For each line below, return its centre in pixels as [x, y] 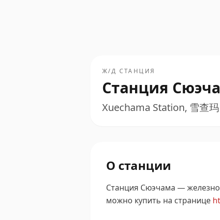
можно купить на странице [158, 200]
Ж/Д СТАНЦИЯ [129, 71]
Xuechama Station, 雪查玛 [161, 107]
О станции [138, 165]
